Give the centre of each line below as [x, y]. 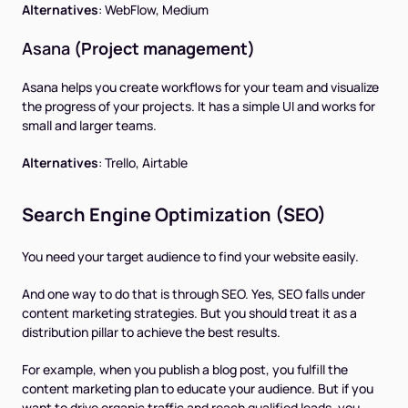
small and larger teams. [89, 126]
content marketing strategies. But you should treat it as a [189, 313]
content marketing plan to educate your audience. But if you [198, 389]
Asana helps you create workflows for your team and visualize [200, 87]
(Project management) [163, 49]
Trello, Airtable [146, 163]
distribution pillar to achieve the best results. [151, 332]
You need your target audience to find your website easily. [190, 257]
